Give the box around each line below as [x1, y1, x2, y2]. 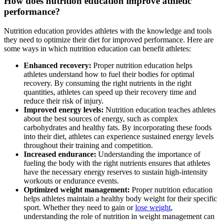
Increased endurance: [24, 149, 96, 158]
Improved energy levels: [24, 105, 104, 114]
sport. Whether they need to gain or [24, 203, 135, 212]
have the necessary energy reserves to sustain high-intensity [24, 167, 208, 176]
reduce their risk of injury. [24, 96, 104, 105]
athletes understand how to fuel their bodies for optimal [24, 70, 194, 78]
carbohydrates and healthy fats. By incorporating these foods [24, 123, 212, 132]
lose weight [135, 203, 171, 212]
